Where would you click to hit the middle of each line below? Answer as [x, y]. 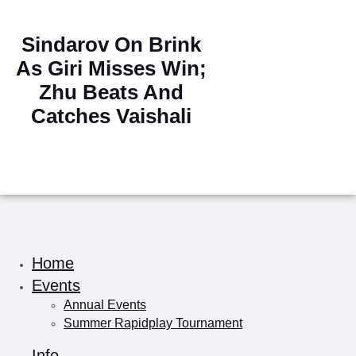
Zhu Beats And [111, 92]
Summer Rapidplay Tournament [153, 323]
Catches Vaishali [111, 116]
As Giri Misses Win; [111, 68]
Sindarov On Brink [111, 44]
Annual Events [105, 305]
